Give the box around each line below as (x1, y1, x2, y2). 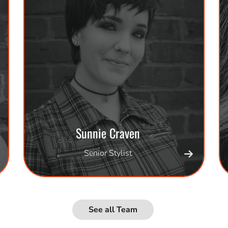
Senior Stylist (83, 147, 132, 159)
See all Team (89, 204, 137, 215)
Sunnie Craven (75, 123, 140, 142)
